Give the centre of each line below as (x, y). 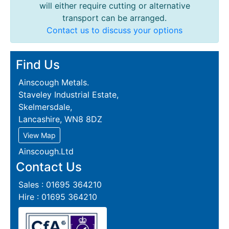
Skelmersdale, (45, 107)
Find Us (38, 65)
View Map (39, 135)
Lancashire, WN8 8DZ (60, 119)
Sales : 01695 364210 (60, 185)
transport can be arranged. (114, 18)
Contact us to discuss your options (114, 30)
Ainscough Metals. (54, 82)
